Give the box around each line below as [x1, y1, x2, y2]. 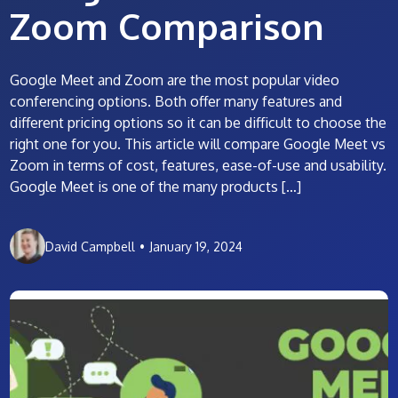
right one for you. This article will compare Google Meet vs [10, 135, 386, 153]
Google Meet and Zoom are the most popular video [10, 71, 340, 89]
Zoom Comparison [10, 4, 325, 48]
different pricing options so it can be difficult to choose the [10, 114, 387, 131]
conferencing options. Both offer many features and [10, 92, 343, 110]
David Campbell [45, 238, 136, 254]
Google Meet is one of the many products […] [10, 178, 302, 195]
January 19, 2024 [149, 238, 243, 254]
